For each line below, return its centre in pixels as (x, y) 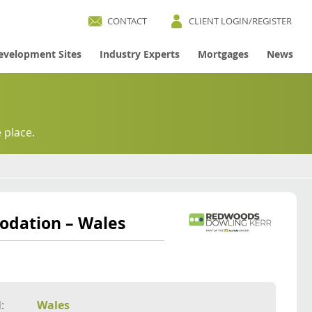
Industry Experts (139, 54)
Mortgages (223, 54)
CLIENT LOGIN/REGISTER (241, 21)
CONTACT (127, 21)
